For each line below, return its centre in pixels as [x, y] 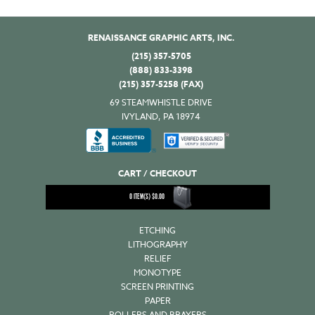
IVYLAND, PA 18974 [161, 117]
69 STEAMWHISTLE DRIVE [161, 103]
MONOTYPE [157, 273]
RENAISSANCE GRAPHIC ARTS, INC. [161, 38]
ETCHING [157, 231]
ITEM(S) [142, 197]
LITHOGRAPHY [157, 245]
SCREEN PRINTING [157, 287]
